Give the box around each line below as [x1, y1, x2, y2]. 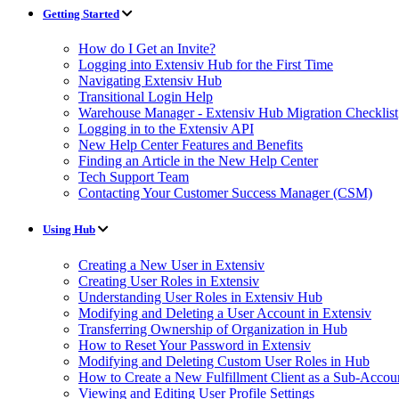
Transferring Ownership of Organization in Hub [78, 321, 347, 337]
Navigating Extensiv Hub [78, 73, 222, 89]
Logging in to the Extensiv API [78, 121, 254, 137]
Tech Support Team [78, 169, 189, 185]
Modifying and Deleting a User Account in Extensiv [78, 305, 371, 321]
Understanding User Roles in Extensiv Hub [78, 289, 322, 305]
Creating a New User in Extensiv [78, 256, 265, 273]
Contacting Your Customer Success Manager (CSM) [78, 185, 372, 201]
